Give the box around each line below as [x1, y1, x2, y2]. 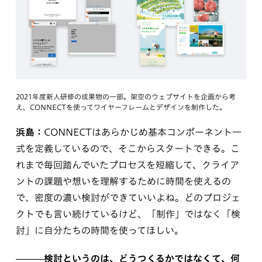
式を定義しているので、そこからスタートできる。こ [15, 143, 240, 153]
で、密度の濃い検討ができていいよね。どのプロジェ [15, 192, 240, 202]
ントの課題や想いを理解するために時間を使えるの [15, 176, 231, 186]
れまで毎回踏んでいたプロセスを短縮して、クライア [15, 160, 239, 170]
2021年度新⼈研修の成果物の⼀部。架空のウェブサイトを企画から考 [15, 92, 236, 100]
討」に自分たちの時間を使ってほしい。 [15, 225, 184, 235]
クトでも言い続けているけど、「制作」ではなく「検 [15, 209, 240, 219]
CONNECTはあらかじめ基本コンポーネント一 [43, 127, 242, 137]
